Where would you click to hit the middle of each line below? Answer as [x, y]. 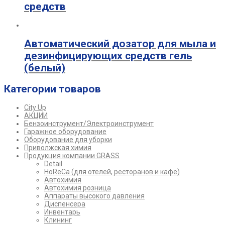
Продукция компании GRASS [72, 156]
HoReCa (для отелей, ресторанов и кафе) [112, 172]
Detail [53, 164]
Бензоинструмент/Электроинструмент [89, 124]
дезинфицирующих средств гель [108, 56]
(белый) [45, 68]
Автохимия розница [78, 188]
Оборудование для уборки [68, 140]
